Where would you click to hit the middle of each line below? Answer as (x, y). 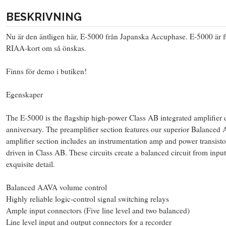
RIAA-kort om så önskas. (46, 48)
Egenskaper (24, 94)
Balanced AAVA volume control (56, 187)
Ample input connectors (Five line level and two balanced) (98, 210)
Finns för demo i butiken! (46, 71)
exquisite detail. (31, 164)
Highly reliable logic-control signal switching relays (88, 199)
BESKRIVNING (44, 17)
